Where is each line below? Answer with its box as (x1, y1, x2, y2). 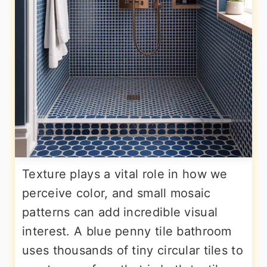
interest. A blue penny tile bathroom (22, 224, 232, 238)
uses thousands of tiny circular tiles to (22, 243, 243, 257)
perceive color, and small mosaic (22, 186, 211, 200)
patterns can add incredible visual (22, 205, 218, 219)
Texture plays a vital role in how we (22, 167, 228, 181)
